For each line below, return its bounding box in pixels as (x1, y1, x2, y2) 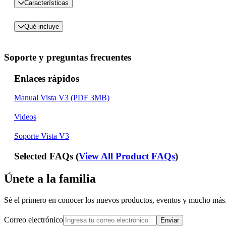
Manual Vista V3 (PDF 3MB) (14, 93, 109, 102)
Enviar (160, 216, 179, 224)
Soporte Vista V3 (14, 132, 69, 141)
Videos (14, 112, 36, 122)
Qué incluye (24, 22, 59, 30)
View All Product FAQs (79, 151, 175, 162)
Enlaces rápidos (14, 73, 79, 84)
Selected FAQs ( (14, 151, 79, 162)
